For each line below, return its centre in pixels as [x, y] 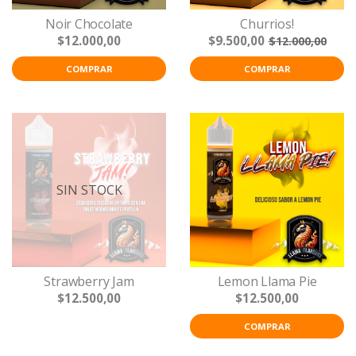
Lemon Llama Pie [267, 281]
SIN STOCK [89, 190]
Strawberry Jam [89, 281]
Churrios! [267, 24]
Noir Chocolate [89, 24]
